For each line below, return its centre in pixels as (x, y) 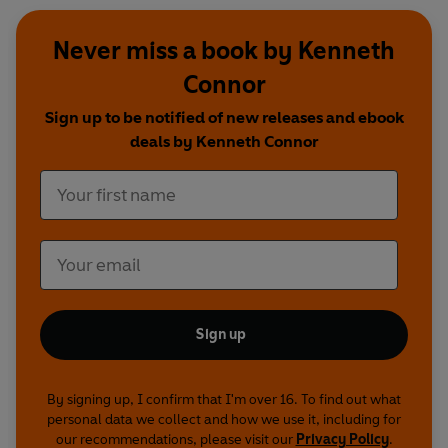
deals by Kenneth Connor (224, 142)
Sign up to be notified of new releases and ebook (224, 118)
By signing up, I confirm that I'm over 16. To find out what (224, 400)
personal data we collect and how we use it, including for (224, 420)
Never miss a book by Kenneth (224, 51)
